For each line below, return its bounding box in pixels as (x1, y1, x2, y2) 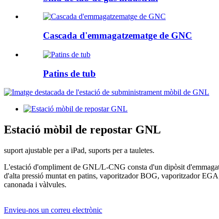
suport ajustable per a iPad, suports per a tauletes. (4, 146, 154, 155)
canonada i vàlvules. (4, 180, 66, 189)
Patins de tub (43, 68, 96, 79)
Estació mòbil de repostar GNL (4, 123, 161, 136)
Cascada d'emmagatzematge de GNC (43, 30, 192, 41)
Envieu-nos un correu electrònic (4, 206, 102, 215)
